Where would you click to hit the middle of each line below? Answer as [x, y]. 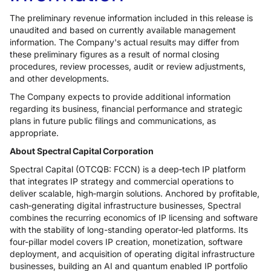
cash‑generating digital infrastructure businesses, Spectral [125, 205]
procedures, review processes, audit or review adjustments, [128, 66]
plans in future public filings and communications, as [113, 121]
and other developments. [59, 78]
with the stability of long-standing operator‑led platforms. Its [129, 230]
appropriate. [34, 133]
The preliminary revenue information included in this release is [131, 18]
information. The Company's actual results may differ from [124, 42]
